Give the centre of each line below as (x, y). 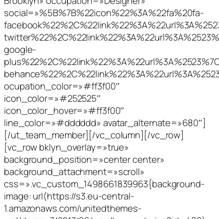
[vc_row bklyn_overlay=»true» (67, 147)
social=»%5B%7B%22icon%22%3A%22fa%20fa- (104, 12)
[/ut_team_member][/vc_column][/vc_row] (94, 135)
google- (20, 49)
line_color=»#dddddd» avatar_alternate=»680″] (105, 122)
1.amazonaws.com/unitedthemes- (73, 208)
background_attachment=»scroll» (74, 171)
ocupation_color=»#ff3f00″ (62, 86)
